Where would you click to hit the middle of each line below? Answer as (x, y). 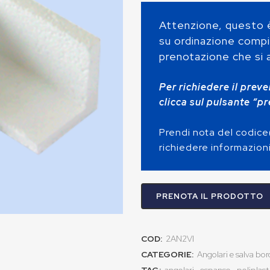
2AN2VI (180, 239)
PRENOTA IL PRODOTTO (210, 196)
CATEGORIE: (168, 254)
